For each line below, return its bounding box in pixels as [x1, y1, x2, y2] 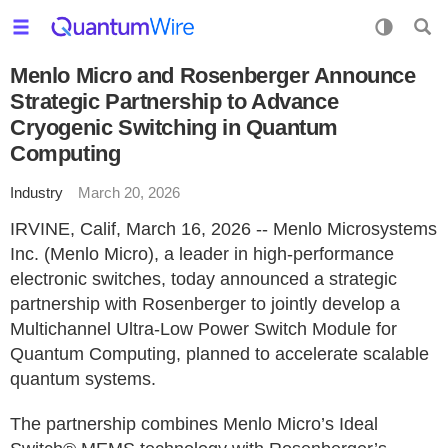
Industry [10, 184, 63, 201]
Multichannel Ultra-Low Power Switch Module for [10, 319, 397, 339]
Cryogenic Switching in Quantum [10, 115, 339, 140]
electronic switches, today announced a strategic [10, 269, 397, 289]
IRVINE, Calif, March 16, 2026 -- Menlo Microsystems [10, 219, 437, 239]
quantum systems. [10, 369, 156, 389]
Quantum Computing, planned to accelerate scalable [10, 344, 429, 364]
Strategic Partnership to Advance [10, 89, 339, 114]
